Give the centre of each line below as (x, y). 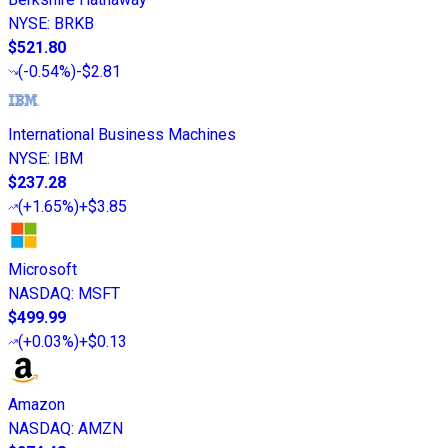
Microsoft (42, 270)
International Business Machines (122, 135)
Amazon (36, 405)
